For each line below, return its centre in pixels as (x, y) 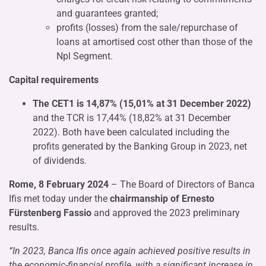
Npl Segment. (85, 56)
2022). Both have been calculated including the (131, 132)
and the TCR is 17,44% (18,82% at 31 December (132, 118)
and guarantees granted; (107, 13)
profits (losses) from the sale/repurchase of (147, 27)
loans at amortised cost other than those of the (154, 42)
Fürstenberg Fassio (50, 213)
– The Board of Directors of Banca (182, 184)
